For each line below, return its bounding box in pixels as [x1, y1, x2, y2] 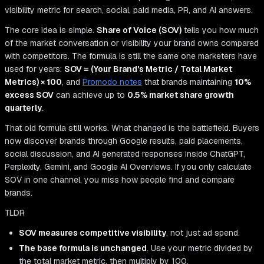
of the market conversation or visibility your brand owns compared [5, 38, 259, 49]
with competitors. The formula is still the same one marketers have [5, 51, 257, 62]
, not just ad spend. [166, 227, 240, 239]
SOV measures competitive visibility [19, 227, 166, 239]
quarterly [5, 103, 42, 114]
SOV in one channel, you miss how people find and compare [5, 174, 235, 186]
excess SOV [5, 90, 54, 101]
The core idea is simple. [5, 25, 97, 36]
